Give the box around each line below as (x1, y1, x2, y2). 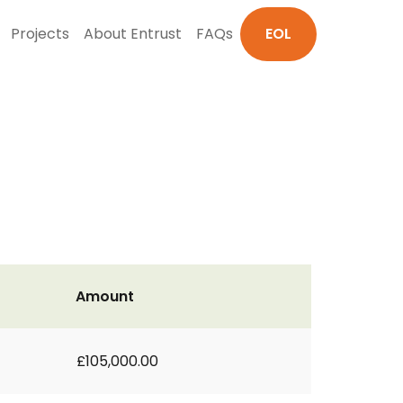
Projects (11, 23, 69, 44)
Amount (76, 286, 134, 307)
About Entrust (84, 23, 182, 44)
